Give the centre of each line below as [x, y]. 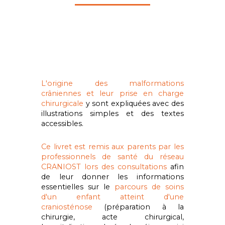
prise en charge [151, 94]
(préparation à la [138, 207]
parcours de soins [149, 187]
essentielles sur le [78, 187]
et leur [100, 94]
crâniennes [61, 94]
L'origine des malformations [113, 84]
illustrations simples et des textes [113, 114]
